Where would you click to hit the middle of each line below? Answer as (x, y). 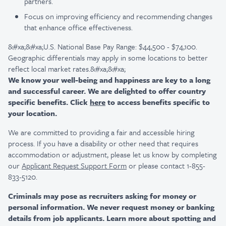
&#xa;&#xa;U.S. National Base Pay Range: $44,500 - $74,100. (103, 46)
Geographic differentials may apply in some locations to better (108, 58)
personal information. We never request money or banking (111, 207)
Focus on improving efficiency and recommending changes (118, 16)
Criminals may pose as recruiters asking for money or (102, 196)
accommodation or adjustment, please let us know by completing (112, 154)
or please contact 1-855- (166, 165)
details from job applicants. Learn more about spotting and (112, 218)
